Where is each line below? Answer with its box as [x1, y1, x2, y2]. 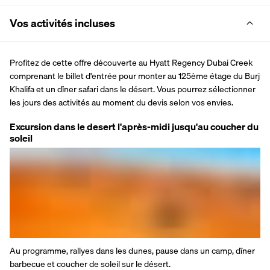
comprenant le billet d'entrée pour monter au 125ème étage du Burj [10, 69, 260, 83]
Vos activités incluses [10, 14, 115, 32]
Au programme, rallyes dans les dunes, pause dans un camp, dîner [10, 243, 255, 257]
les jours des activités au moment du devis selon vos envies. [10, 95, 233, 109]
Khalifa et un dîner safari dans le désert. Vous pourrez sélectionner [10, 82, 256, 96]
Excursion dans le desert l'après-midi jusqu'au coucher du [10, 118, 259, 134]
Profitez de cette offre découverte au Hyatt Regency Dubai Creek [10, 55, 253, 69]
